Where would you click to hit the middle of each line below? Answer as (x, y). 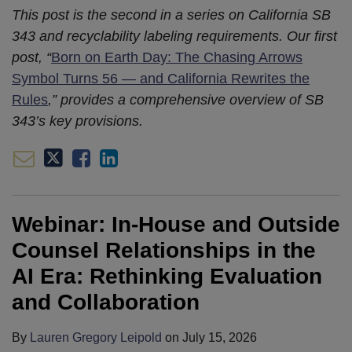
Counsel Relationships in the (164, 250)
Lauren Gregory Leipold (96, 337)
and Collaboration (106, 302)
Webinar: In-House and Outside (176, 224)
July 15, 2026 (220, 337)
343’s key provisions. (77, 121)
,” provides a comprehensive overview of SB (186, 100)
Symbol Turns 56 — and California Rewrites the (161, 79)
